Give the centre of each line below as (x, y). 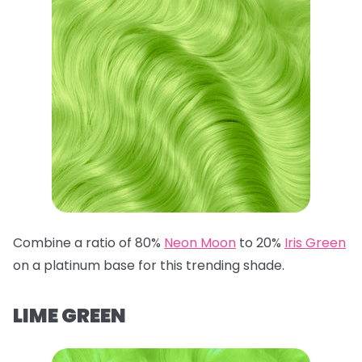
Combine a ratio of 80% (88, 242)
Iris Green (315, 242)
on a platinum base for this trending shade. (149, 265)
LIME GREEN (69, 315)
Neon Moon (200, 242)
